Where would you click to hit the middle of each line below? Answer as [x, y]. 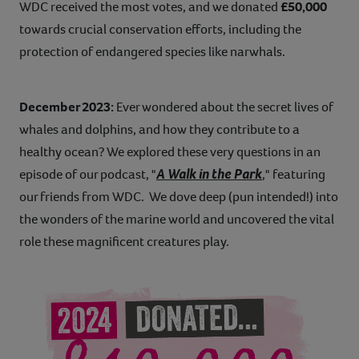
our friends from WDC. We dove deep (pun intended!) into [179, 197]
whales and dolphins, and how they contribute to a [159, 130]
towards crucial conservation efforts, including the [160, 30]
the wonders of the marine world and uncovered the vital [177, 220]
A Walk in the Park [209, 174]
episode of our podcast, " [88, 175]
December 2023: [68, 107]
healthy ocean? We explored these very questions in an [170, 152]
